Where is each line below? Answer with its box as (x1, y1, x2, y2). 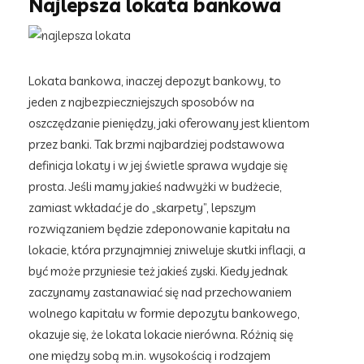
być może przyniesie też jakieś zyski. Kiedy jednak (28, 263, 288, 279)
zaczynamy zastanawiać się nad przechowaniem (28, 284, 292, 300)
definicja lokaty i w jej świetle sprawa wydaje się (28, 158, 288, 173)
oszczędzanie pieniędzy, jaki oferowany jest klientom (28, 115, 310, 131)
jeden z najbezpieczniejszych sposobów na (28, 94, 254, 110)
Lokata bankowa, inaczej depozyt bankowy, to (28, 73, 281, 89)
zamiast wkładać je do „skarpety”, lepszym (28, 200, 256, 215)
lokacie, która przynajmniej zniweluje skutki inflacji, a (28, 242, 305, 258)
